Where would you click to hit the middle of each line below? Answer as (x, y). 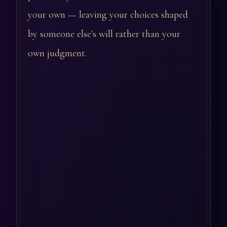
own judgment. (57, 53)
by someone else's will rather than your (104, 34)
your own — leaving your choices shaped (108, 15)
